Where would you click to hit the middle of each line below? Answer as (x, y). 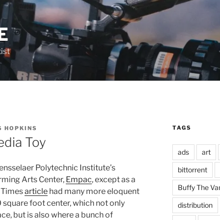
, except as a (114, 180)
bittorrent (192, 170)
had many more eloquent (94, 192)
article (36, 192)
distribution (195, 205)
